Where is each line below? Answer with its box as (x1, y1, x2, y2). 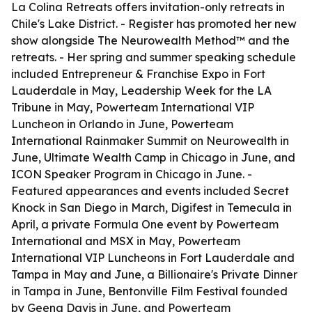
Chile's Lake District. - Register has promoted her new (11, 17, 297, 31)
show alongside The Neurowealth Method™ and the (11, 33, 290, 47)
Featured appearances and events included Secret (11, 184, 289, 198)
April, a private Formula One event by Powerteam (11, 217, 279, 231)
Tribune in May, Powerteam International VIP (11, 100, 254, 114)
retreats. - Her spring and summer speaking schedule (11, 50, 296, 64)
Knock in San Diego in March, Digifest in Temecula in (11, 201, 292, 214)
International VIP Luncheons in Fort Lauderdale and (11, 251, 295, 265)
